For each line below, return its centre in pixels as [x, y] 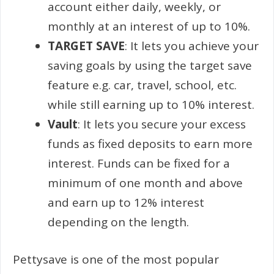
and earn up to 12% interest [126, 202]
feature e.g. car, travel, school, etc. [142, 85]
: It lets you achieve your [192, 46]
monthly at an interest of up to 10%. [149, 26]
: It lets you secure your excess [162, 124]
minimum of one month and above [145, 183]
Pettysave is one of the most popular [116, 259]
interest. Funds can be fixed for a [139, 163]
